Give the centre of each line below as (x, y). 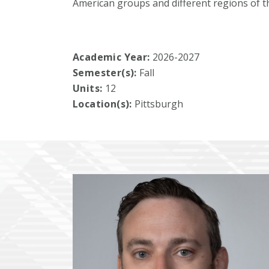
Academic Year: (111, 57)
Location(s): (104, 104)
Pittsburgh (159, 104)
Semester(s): (106, 73)
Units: (89, 89)
